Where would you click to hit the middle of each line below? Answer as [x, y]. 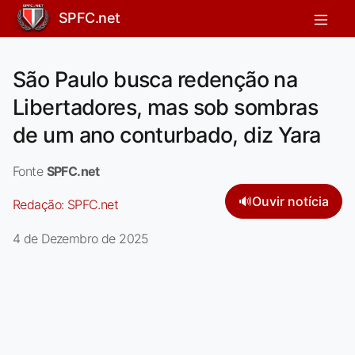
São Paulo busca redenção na [155, 79]
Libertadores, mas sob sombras [166, 107]
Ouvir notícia [290, 201]
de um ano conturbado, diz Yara [167, 135]
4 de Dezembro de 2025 [81, 238]
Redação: [40, 204]
